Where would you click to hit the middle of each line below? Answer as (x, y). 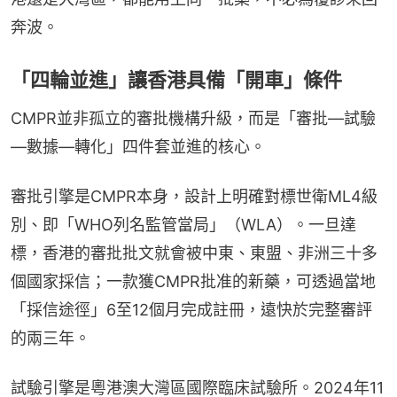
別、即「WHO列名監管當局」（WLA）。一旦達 (183, 224)
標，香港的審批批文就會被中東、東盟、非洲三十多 (194, 253)
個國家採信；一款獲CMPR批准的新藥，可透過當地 (193, 281)
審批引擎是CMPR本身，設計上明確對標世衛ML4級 (194, 196)
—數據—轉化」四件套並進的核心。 (138, 146)
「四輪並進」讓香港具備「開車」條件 (176, 79)
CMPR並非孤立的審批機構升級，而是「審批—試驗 (193, 118)
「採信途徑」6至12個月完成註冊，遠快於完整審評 (191, 309)
